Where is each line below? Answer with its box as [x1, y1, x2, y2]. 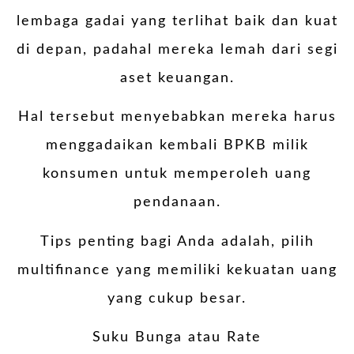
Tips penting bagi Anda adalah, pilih [40, 234, 314, 249]
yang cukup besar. [107, 291, 247, 306]
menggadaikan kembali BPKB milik [45, 138, 309, 153]
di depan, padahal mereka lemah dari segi [16, 42, 338, 57]
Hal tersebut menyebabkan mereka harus [17, 110, 337, 125]
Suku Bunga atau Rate [92, 330, 262, 345]
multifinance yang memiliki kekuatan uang [17, 262, 337, 277]
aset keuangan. [119, 70, 235, 85]
